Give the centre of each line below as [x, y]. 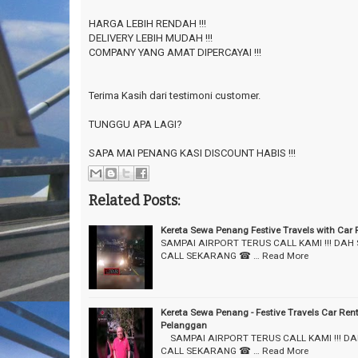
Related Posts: [134, 201]
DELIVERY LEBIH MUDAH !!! [151, 38]
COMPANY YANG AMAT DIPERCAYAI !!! [175, 52]
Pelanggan [184, 326]
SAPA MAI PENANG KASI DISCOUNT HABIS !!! [192, 153]
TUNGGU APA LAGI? [135, 124]
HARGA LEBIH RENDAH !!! [147, 23]
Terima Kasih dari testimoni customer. [175, 95]
